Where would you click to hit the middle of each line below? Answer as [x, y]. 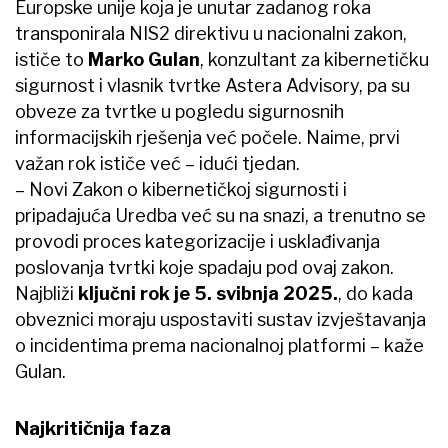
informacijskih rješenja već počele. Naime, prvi [207, 137]
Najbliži [46, 293]
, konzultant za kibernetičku [314, 59]
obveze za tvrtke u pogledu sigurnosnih [179, 111]
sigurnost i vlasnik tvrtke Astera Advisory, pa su [212, 85]
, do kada [375, 293]
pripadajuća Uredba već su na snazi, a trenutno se [220, 215]
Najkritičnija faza [93, 428]
